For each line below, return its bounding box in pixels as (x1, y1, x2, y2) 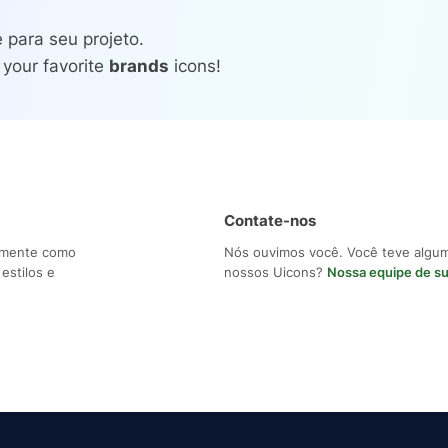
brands (109, 56, 169, 77)
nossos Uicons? (224, 264, 327, 281)
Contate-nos (224, 211, 316, 231)
